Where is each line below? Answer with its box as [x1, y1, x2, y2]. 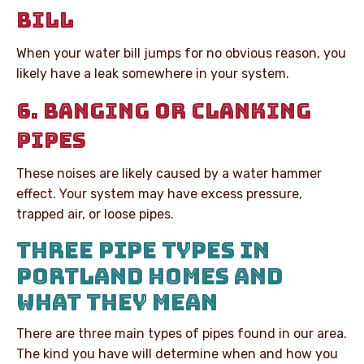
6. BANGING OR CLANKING [16, 96, 311, 125]
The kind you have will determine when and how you [16, 345, 338, 362]
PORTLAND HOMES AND [16, 261, 283, 291]
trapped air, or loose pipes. [16, 206, 174, 222]
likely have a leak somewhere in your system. [16, 65, 289, 81]
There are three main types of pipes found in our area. [16, 325, 347, 341]
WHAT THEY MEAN [16, 287, 218, 317]
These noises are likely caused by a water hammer [16, 165, 322, 181]
